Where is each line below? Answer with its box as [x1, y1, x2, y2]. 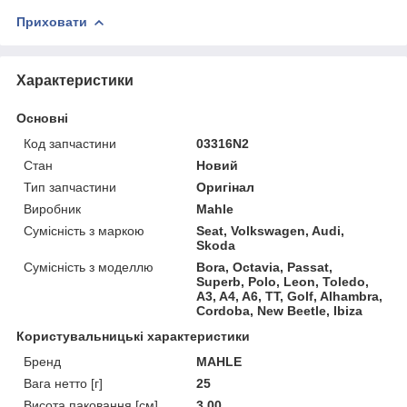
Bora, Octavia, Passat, [196, 259, 333, 274]
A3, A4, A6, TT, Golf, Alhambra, [196, 288, 383, 303]
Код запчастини [24, 135, 116, 151]
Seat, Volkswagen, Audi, [196, 223, 345, 238]
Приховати [16, 14, 87, 29]
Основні [16, 110, 68, 125]
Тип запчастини [24, 179, 116, 194]
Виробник [24, 201, 81, 216]
